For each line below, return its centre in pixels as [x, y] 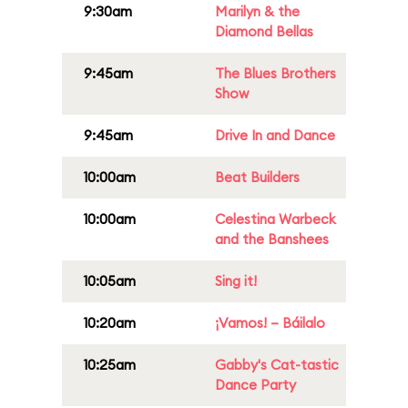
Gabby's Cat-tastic [277, 365]
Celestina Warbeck [275, 219]
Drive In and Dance [275, 135]
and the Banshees [272, 239]
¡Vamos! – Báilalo [270, 323]
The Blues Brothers [275, 73]
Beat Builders [257, 177]
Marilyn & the [257, 11]
